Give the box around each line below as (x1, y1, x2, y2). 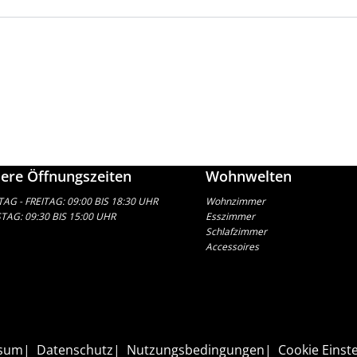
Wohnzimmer (205, 194, 265, 209)
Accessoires (205, 240, 259, 254)
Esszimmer (205, 210, 255, 224)
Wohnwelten (205, 167, 292, 186)
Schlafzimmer (205, 225, 267, 239)
